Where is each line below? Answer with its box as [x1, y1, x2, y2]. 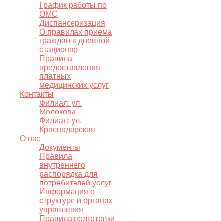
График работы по [39, 1, 107, 9]
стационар [39, 45, 78, 54]
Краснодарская [39, 125, 95, 134]
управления [39, 205, 83, 214]
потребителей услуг [39, 179, 111, 187]
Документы [39, 143, 80, 151]
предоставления [39, 63, 100, 72]
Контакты [20, 90, 54, 98]
